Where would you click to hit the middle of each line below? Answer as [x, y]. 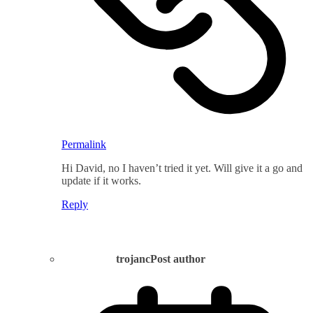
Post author [178, 259]
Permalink [84, 145]
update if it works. [101, 181]
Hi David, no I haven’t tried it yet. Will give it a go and [182, 168]
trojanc [133, 259]
